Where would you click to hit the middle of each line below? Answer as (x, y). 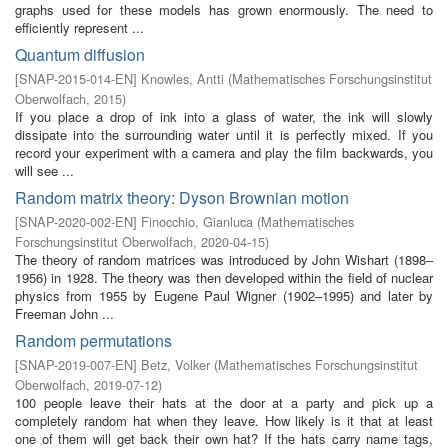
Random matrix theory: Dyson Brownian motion (182, 197)
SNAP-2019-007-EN (76, 364)
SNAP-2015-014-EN (76, 78)
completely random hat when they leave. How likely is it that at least (224, 420)
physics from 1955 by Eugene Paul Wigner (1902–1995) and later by (224, 295)
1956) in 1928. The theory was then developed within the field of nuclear (224, 277)
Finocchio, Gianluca (197, 221)
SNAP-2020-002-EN (76, 221)
